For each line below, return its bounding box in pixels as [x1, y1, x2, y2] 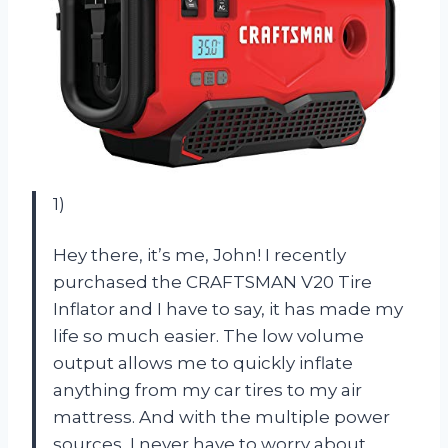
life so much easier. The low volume [53, 325, 364, 346]
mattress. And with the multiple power [53, 406, 390, 427]
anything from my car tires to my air [53, 379, 362, 400]
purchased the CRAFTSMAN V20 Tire [53, 271, 372, 292]
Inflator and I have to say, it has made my [53, 298, 403, 319]
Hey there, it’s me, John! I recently [53, 244, 346, 265]
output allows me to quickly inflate [53, 352, 353, 373]
